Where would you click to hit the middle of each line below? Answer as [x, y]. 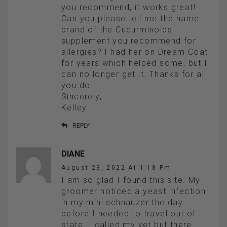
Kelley [74, 108]
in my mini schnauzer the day [122, 203]
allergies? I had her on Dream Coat [135, 52]
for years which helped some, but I [135, 63]
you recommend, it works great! [128, 8]
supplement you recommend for [129, 41]
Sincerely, [82, 97]
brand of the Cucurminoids [117, 30]
